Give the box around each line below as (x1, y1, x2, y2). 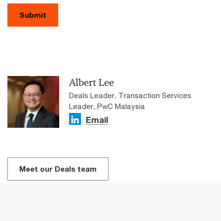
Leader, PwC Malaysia (69, 101, 145, 110)
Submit (19, 10, 46, 19)
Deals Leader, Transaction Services (69, 90, 191, 100)
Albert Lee (69, 75, 114, 89)
